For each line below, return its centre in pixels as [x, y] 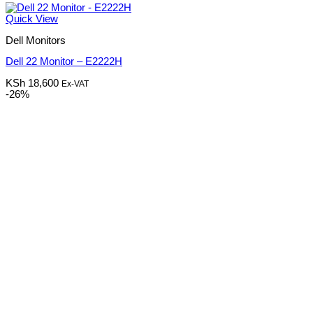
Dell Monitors [36, 40]
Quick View [32, 19]
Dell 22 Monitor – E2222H [64, 62]
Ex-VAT [75, 83]
